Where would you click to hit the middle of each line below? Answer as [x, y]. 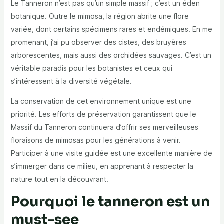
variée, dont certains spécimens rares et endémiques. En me [111, 29]
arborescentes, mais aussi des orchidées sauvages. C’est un [111, 55]
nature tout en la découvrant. [59, 179]
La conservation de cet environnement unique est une [101, 101]
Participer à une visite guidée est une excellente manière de [111, 153]
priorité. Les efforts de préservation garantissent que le [103, 114]
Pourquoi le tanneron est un [110, 202]
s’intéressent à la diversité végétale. [71, 81]
